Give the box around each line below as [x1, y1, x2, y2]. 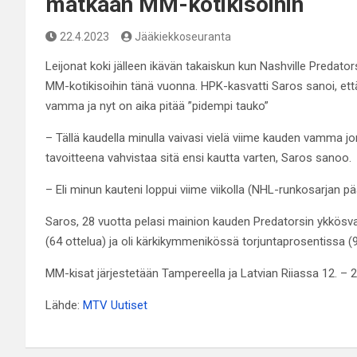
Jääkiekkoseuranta [135, 29, 231, 43]
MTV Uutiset [83, 297, 147, 312]
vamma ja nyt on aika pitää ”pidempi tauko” [45, 98, 269, 113]
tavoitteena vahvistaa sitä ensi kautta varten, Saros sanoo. [45, 150, 351, 165]
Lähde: [45, 297, 83, 312]
